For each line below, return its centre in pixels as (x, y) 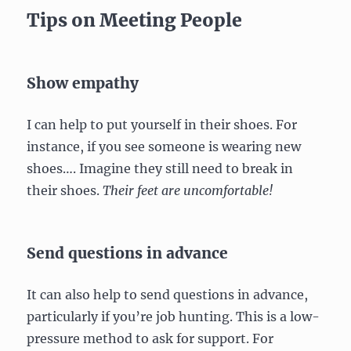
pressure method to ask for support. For (150, 338)
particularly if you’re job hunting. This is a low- (174, 316)
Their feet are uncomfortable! (188, 190)
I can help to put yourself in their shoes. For (162, 124)
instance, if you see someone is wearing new (164, 146)
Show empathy (83, 83)
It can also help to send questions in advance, (168, 294)
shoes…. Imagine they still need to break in (160, 168)
